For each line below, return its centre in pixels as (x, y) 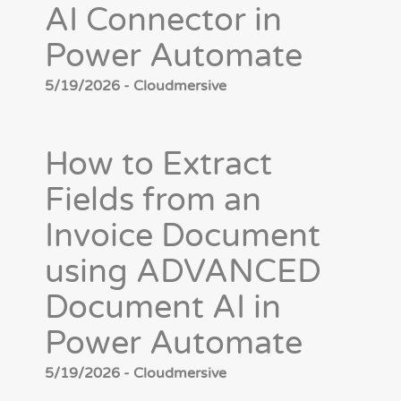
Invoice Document (183, 236)
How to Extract (158, 165)
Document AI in (163, 308)
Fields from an (153, 200)
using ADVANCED (183, 272)
